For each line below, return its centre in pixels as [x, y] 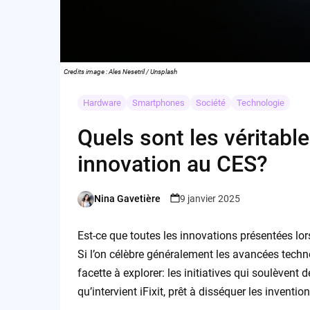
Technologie [260, 102]
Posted [92, 205]
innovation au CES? [172, 164]
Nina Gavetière [127, 199]
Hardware [102, 102]
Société [210, 102]
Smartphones [158, 102]
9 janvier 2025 [210, 199]
